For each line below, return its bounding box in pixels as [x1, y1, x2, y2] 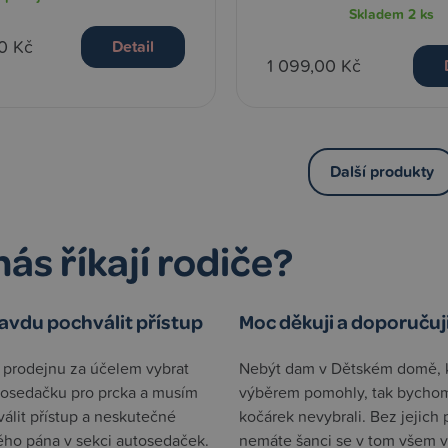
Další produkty [330, 159, 434, 183]
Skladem [349, 3, 409, 24]
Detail [111, 34, 154, 58]
